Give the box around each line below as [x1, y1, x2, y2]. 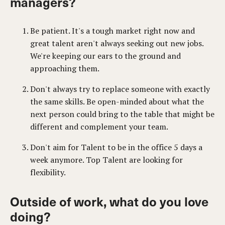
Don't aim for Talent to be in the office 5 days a [30, 142, 202, 153]
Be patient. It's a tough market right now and [30, 25, 195, 36]
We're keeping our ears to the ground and [30, 50, 181, 61]
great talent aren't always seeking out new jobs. [30, 38, 203, 49]
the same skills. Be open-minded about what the [30, 96, 204, 107]
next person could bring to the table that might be [30, 108, 214, 120]
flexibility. [30, 167, 66, 178]
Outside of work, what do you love [10, 192, 209, 210]
